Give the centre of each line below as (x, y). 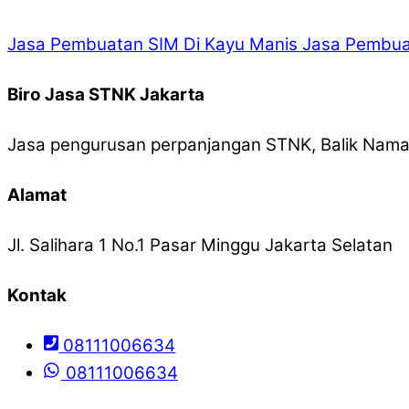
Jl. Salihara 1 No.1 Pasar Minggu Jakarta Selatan (200, 245)
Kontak (37, 295)
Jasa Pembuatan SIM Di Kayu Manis (152, 44)
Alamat (37, 194)
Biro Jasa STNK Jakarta (106, 94)
